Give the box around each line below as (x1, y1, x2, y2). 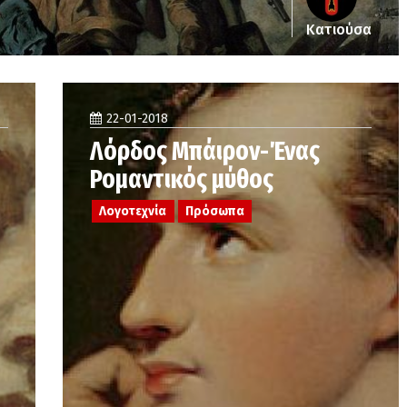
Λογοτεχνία (99, 203, 167, 219)
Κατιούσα (306, 21, 372, 38)
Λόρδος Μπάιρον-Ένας (90, 135, 320, 167)
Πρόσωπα (184, 203, 244, 219)
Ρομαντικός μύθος (90, 164, 273, 195)
